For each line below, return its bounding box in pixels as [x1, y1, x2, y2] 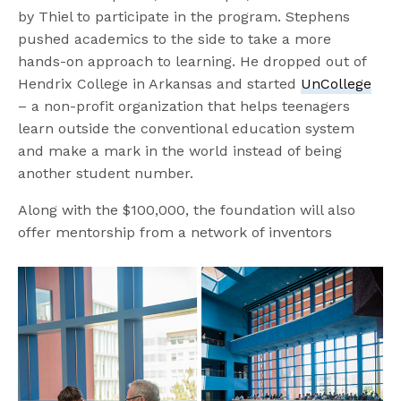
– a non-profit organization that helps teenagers [18, 97, 351, 115]
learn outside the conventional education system [18, 119, 355, 137]
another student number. [18, 164, 194, 182]
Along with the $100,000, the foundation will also [18, 200, 356, 218]
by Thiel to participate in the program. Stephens [18, 7, 351, 25]
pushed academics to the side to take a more [18, 30, 332, 47]
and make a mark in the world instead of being [18, 141, 343, 159]
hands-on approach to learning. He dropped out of [18, 52, 367, 70]
